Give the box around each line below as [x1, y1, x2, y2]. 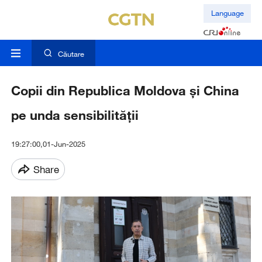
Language [211, 8, 244, 18]
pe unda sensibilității [11, 107, 139, 123]
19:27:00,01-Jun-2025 [11, 139, 85, 149]
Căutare [57, 49, 84, 59]
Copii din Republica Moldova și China [11, 82, 239, 99]
